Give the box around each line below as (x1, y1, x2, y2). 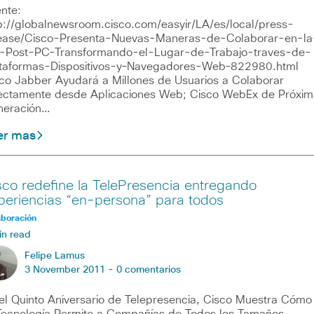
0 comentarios (116, 264, 181, 275)
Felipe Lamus (24, 250, 85, 261)
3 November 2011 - (24, 264, 116, 275)
